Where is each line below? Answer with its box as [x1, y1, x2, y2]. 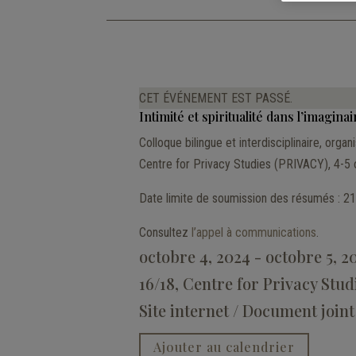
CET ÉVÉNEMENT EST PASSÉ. [138, 90, 292, 106]
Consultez [138, 224, 192, 240]
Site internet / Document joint [138, 299, 354, 321]
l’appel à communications [191, 224, 316, 240]
